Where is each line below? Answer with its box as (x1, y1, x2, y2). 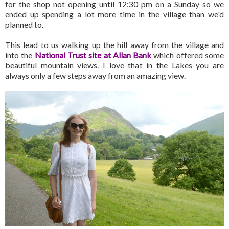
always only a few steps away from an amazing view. (5, 71, 186, 81)
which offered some (151, 50, 224, 60)
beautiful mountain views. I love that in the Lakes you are (5, 60, 224, 71)
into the (5, 50, 35, 60)
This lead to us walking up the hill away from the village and (5, 40, 224, 50)
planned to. (5, 19, 43, 30)
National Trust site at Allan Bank (34, 50, 152, 60)
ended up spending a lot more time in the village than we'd (5, 9, 224, 19)
